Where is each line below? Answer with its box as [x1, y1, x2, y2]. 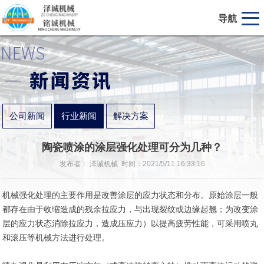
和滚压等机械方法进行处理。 [2, 233, 110, 242]
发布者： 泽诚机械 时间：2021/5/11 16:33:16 [59, 160, 205, 168]
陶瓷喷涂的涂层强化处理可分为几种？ [42, 141, 222, 153]
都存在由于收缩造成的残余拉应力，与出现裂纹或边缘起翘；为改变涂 [2, 204, 259, 214]
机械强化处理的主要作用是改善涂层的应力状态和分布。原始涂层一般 [2, 190, 259, 200]
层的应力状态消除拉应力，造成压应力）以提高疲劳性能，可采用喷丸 [2, 219, 259, 228]
